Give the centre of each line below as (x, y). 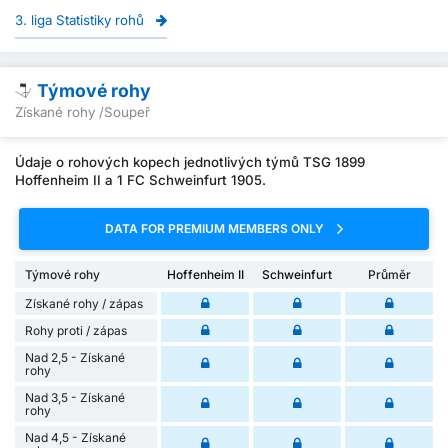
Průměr (389, 274)
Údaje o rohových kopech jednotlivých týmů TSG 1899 (190, 162)
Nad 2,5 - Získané (75, 357)
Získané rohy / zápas (84, 303)
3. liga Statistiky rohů (81, 20)
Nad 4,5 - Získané (75, 437)
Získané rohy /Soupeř (82, 112)
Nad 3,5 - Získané (75, 397)
